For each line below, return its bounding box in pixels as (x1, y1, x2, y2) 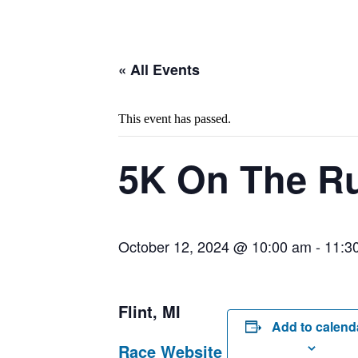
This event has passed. (118, 112, 231, 126)
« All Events (118, 59, 200, 81)
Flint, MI (118, 300, 181, 324)
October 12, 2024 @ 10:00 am (118, 236, 312, 257)
